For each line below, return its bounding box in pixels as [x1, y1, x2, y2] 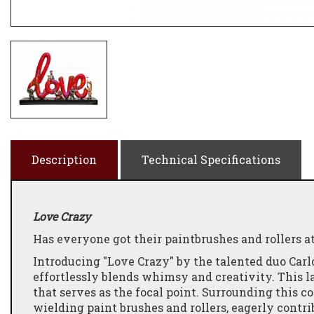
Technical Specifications [142, 151, 280, 167]
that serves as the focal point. [33, 284, 202, 299]
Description [32, 151, 97, 167]
